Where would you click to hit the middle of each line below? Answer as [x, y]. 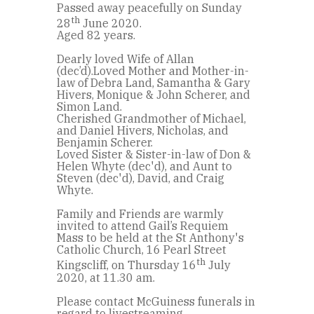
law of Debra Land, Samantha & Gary [153, 83]
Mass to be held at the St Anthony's [150, 238]
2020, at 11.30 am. [106, 277]
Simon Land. [89, 107]
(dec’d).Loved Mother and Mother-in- [153, 71]
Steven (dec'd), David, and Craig [141, 178]
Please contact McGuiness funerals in [156, 301]
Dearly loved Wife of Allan [125, 59]
